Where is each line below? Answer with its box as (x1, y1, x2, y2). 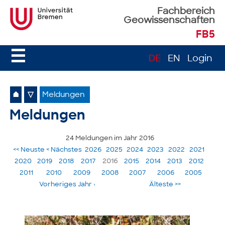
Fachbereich (157, 7, 215, 17)
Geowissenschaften (123, 16, 215, 26)
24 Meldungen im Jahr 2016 (65, 135, 154, 142)
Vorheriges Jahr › (39, 181, 95, 188)
